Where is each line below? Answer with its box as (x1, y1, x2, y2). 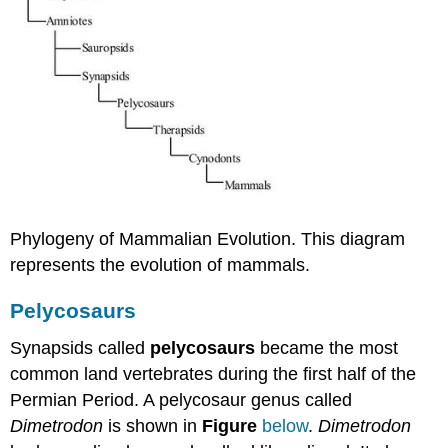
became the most (255, 338, 399, 359)
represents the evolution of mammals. (10, 254, 311, 275)
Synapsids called (10, 338, 151, 359)
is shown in (103, 416, 203, 437)
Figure (202, 416, 258, 437)
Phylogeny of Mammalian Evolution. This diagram (10, 228, 406, 249)
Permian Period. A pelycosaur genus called (10, 390, 353, 411)
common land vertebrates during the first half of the (10, 364, 417, 385)
